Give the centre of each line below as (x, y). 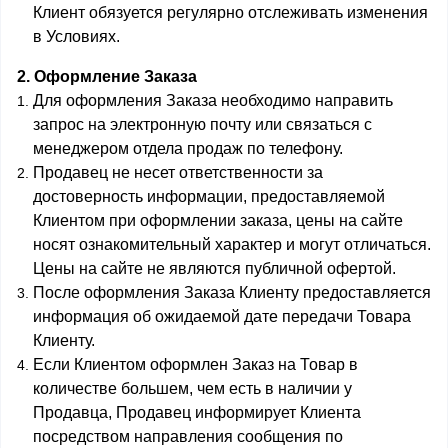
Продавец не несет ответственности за (178, 172)
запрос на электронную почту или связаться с (202, 124)
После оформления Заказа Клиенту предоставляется (232, 292)
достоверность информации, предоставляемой (209, 196)
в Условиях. (76, 36)
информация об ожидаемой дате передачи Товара (222, 316)
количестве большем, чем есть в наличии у (192, 388)
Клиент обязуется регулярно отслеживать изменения (230, 12)
